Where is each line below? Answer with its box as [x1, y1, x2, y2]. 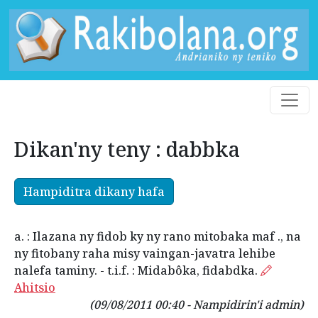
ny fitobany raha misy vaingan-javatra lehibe [14, 246, 275, 262]
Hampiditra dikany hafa [23, 184, 165, 200]
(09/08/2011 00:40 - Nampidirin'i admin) [89, 297, 304, 313]
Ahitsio [14, 280, 55, 296]
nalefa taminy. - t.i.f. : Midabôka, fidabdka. [14, 263, 261, 279]
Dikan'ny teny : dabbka [14, 135, 240, 163]
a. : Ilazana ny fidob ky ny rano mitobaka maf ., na [14, 229, 301, 245]
